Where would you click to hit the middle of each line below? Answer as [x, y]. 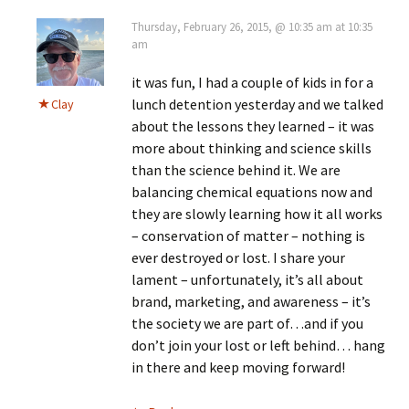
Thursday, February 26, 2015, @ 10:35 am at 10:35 [252, 26]
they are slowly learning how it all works [257, 213]
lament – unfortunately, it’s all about [247, 279]
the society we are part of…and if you [247, 323]
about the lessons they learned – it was [253, 126]
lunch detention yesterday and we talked [257, 104]
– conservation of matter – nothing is [248, 235]
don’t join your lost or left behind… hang [258, 345]
